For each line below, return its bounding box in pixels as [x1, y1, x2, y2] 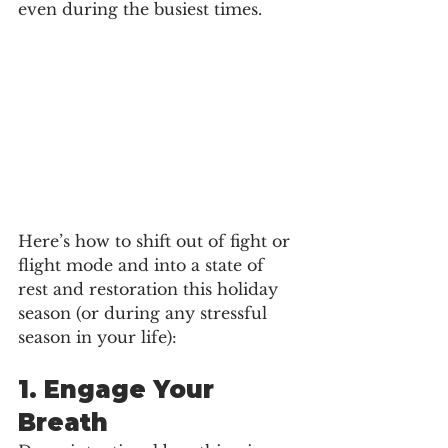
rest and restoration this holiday [18, 278, 283, 299]
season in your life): [18, 326, 177, 347]
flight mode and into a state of [18, 254, 269, 275]
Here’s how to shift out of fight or [18, 230, 295, 251]
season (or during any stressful [18, 302, 272, 323]
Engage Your [44, 374, 221, 404]
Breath [18, 407, 108, 437]
